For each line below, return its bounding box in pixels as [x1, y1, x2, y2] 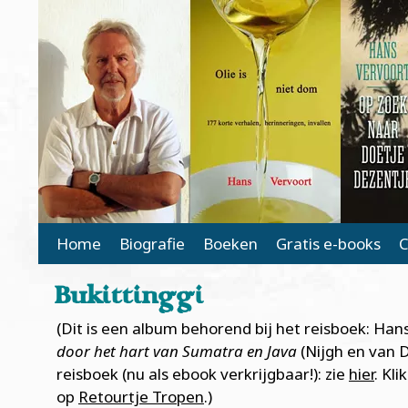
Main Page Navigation [38, 228, 251, 252]
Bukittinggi [54, 281, 203, 314]
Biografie [119, 233, 185, 254]
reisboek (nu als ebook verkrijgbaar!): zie [56, 363, 349, 384]
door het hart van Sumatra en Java [56, 341, 297, 362]
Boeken [203, 233, 258, 254]
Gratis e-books [276, 233, 381, 254]
